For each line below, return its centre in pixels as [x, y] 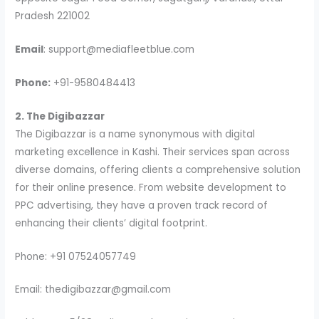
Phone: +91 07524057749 [76, 256]
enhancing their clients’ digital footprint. [111, 223]
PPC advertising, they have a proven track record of [142, 205]
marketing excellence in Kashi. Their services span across [153, 152]
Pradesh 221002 [53, 16]
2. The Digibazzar [60, 116]
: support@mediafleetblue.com [119, 49]
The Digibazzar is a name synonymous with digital [135, 134]
